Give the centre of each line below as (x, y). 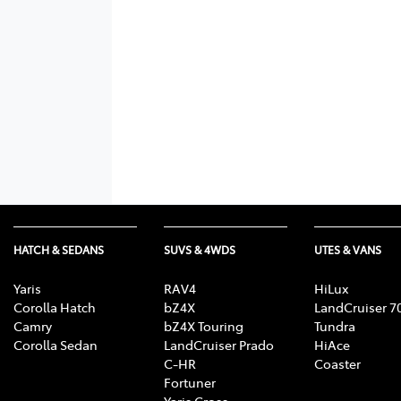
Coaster (337, 363)
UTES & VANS (348, 249)
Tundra (335, 325)
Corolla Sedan (55, 344)
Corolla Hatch (55, 307)
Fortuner (190, 382)
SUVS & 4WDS (200, 249)
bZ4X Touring (204, 325)
